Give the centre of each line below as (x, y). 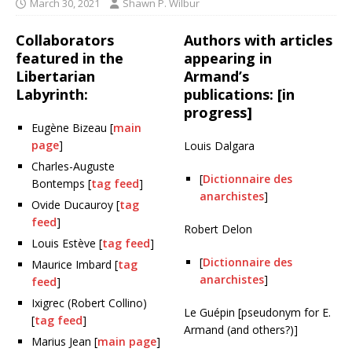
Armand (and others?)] (241, 330)
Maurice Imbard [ (75, 264)
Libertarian (55, 76)
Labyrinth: (52, 94)
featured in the (70, 58)
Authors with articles (258, 40)
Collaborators (65, 40)
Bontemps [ (61, 183)
